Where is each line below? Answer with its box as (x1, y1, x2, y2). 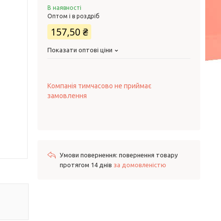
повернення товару (119, 151, 178, 158)
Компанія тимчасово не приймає (47, 82, 151, 90)
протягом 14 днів (60, 161, 113, 168)
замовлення (47, 92, 87, 100)
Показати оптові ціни (47, 46, 112, 53)
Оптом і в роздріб (47, 13, 100, 19)
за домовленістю (113, 161, 166, 168)
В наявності (47, 4, 81, 11)
